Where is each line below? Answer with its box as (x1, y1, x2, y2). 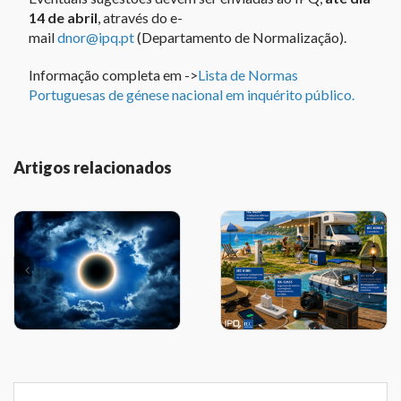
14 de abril (28, 9, 98, 27)
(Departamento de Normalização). (133, 29, 346, 47)
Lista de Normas (197, 66, 298, 84)
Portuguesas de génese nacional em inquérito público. (28, 86, 354, 104)
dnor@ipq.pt (56, 29, 134, 47)
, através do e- (97, 9, 183, 27)
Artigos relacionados (13, 158, 172, 178)
